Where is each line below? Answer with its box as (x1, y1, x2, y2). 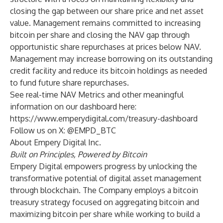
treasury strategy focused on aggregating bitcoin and (10, 197, 199, 207)
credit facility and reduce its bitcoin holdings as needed (10, 66, 207, 76)
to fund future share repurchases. (10, 78, 129, 88)
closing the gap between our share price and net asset (10, 6, 204, 16)
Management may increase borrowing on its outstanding (10, 54, 213, 64)
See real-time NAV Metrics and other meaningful (10, 90, 184, 100)
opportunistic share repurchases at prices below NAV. (10, 42, 201, 52)
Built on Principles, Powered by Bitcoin (10, 149, 147, 159)
